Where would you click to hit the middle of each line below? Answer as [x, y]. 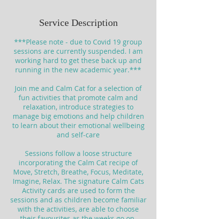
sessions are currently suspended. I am [78, 51]
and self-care [78, 135]
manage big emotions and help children [78, 116]
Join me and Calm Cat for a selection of [78, 88]
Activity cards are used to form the [78, 190]
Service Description [78, 22]
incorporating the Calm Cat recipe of [78, 163]
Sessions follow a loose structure [78, 153]
